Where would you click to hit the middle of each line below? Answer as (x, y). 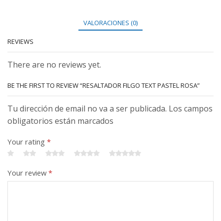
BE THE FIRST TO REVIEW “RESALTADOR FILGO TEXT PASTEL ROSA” (104, 86)
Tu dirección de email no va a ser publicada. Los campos (110, 109)
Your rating (27, 142)
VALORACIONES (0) (110, 23)
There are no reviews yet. (54, 64)
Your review (28, 173)
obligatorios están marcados (60, 121)
